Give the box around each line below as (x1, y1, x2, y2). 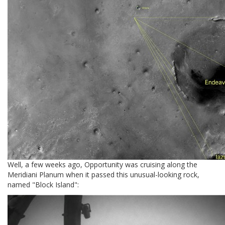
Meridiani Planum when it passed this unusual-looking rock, (8, 170, 199, 180)
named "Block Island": (8, 180, 79, 190)
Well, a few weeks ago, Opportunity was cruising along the (8, 160, 197, 170)
